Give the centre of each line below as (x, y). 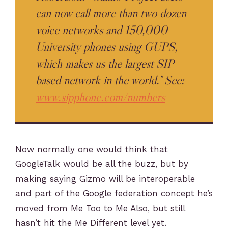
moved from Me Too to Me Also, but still (100, 208)
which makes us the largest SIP (105, 63)
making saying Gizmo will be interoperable (105, 178)
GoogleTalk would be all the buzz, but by (102, 164)
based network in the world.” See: (110, 80)
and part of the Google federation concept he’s (114, 193)
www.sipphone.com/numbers (100, 97)
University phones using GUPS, (107, 46)
